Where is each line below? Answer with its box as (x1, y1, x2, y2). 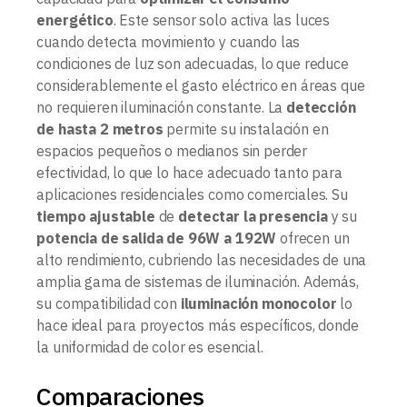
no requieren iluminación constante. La (36, 97, 287, 116)
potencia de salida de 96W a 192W (36, 228, 277, 247)
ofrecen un (276, 228, 350, 247)
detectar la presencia (178, 206, 328, 225)
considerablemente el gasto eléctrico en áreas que (36, 75, 365, 94)
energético (36, 10, 114, 29)
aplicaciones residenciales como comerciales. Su (36, 184, 348, 203)
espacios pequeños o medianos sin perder (36, 141, 308, 160)
